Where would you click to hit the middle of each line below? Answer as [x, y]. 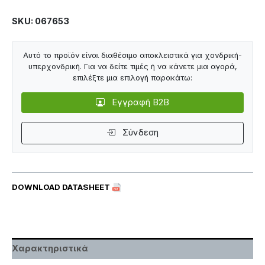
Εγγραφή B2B [139, 103]
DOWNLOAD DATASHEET [62, 187]
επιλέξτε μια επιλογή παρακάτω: [132, 78]
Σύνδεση [139, 133]
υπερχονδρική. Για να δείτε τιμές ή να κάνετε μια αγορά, [132, 67]
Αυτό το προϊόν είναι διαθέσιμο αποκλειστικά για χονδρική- [132, 56]
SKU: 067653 [41, 21]
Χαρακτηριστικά [50, 248]
